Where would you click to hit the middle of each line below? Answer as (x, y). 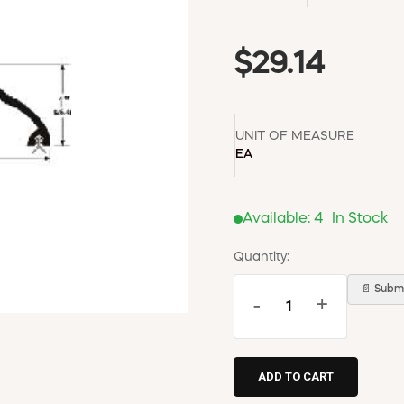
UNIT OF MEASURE (295, 136)
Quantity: (262, 257)
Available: (278, 219)
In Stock (360, 219)
